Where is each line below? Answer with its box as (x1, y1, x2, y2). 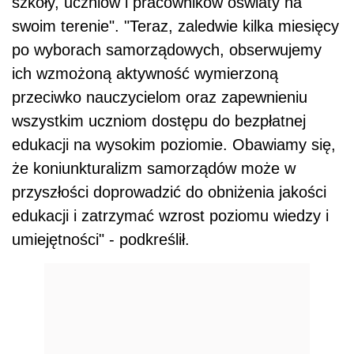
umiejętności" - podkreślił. (12, 231, 190, 249)
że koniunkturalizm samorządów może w (12, 160, 296, 178)
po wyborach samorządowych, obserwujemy (12, 41, 322, 59)
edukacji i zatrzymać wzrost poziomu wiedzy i (12, 207, 329, 225)
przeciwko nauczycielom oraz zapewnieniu (12, 88, 307, 107)
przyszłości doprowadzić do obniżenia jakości (12, 183, 326, 201)
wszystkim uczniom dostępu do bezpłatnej (12, 112, 306, 130)
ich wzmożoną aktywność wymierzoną (12, 65, 278, 83)
